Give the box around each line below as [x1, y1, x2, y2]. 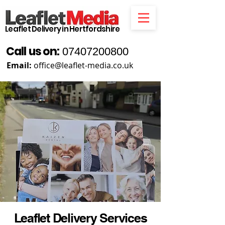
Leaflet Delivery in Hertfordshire [5, 24, 120, 34]
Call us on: [6, 44, 62, 59]
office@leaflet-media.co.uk [34, 60, 133, 71]
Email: [7, 60, 32, 71]
